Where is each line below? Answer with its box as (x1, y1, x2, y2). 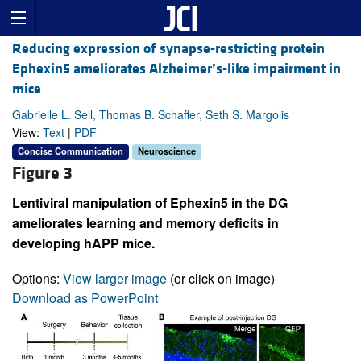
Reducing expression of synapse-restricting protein (12, 39, 325, 59)
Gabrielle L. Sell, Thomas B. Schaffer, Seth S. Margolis (12, 106, 289, 123)
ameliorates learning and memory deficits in (12, 213, 279, 232)
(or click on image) (167, 268, 275, 288)
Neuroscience (138, 144, 196, 158)
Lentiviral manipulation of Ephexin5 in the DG (12, 193, 288, 212)
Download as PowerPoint (12, 288, 158, 307)
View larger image (63, 268, 167, 288)
